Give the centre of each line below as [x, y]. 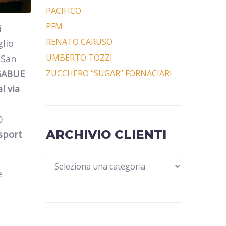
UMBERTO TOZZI [79, 58]
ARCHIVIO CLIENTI [106, 134]
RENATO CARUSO [79, 42]
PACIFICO [64, 11]
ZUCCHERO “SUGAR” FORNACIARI [109, 73]
